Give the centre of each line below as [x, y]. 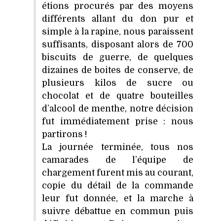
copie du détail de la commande [118, 185]
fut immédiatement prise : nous [118, 121]
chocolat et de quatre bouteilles [118, 95]
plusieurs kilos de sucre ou [118, 83]
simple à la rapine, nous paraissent [118, 31]
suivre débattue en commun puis [118, 211]
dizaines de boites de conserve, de [118, 70]
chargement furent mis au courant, [118, 172]
